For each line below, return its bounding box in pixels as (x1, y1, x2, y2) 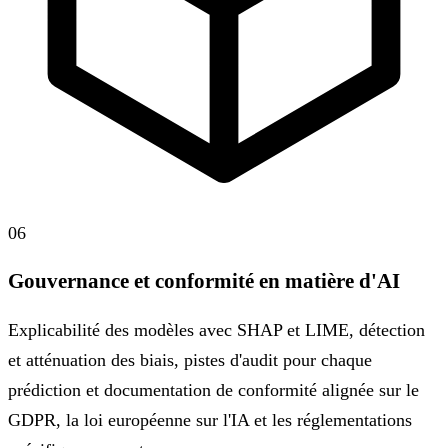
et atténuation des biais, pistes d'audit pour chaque (8, 350, 372, 371)
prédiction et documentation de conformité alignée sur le (8, 380, 419, 401)
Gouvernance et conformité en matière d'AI (8, 269, 400, 294)
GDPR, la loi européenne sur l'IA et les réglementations (8, 410, 412, 431)
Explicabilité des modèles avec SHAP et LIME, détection (8, 320, 425, 341)
